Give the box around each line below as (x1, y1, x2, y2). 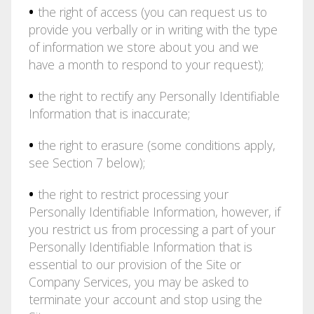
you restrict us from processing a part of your (28, 220, 275, 238)
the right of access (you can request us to (34, 3, 267, 20)
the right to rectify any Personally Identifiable (34, 87, 280, 104)
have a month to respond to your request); (28, 55, 264, 73)
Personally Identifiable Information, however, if (28, 203, 280, 220)
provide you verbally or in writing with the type (28, 20, 278, 38)
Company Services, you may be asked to (28, 273, 249, 290)
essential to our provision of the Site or (28, 255, 241, 273)
